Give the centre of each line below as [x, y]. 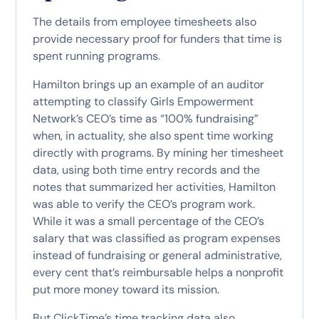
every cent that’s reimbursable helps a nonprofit [158, 272]
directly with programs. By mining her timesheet [158, 152]
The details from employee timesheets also [144, 21]
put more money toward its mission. [126, 289]
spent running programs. [96, 56]
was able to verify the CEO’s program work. [143, 204]
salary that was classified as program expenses [156, 238]
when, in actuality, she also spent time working [153, 135]
